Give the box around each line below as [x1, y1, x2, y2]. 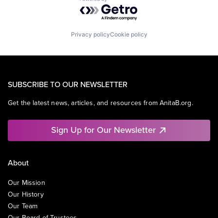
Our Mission [8, 177, 45, 187]
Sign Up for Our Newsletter [51, 123, 156, 136]
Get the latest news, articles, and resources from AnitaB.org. [8, 97, 193, 108]
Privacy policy [71, 30, 110, 38]
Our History [8, 189, 44, 199]
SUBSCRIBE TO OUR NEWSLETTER [8, 78, 127, 90]
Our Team [8, 200, 38, 211]
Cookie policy [109, 30, 147, 38]
